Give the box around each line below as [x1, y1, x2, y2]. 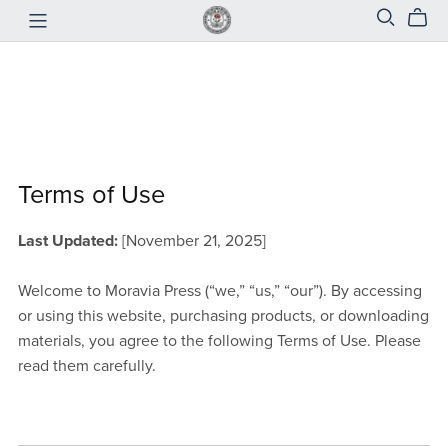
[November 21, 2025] [117, 231, 266, 252]
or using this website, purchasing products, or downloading [17, 306, 429, 327]
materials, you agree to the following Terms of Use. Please [17, 331, 421, 352]
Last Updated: [17, 231, 118, 252]
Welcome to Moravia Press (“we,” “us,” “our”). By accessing [17, 281, 422, 302]
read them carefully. [17, 356, 156, 377]
